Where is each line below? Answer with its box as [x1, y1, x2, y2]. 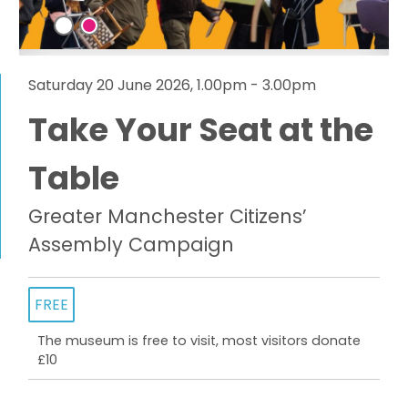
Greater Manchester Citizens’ [28, 203, 308, 229]
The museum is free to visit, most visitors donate [37, 331, 362, 350]
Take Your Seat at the [28, 107, 374, 152]
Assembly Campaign [28, 231, 235, 258]
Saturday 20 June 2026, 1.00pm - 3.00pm [28, 75, 317, 96]
